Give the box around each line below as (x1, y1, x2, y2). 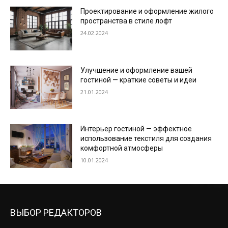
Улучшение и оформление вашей (80, 66, 193, 74)
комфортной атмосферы (80, 144, 163, 153)
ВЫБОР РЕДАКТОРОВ (10, 207, 102, 218)
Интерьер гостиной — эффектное (80, 125, 192, 133)
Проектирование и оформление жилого (80, 7, 214, 16)
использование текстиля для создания (80, 134, 212, 143)
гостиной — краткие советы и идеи (80, 75, 197, 84)
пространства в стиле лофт (80, 17, 173, 25)
